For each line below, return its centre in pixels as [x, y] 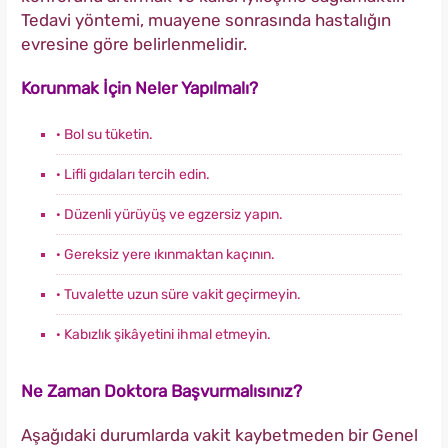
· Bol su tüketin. [104, 135]
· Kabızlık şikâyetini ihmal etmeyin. [163, 335]
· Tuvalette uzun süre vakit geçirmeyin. [178, 295]
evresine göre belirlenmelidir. [134, 44]
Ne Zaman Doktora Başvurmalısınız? [161, 391]
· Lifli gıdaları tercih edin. [133, 175]
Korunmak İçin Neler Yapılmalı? [139, 88]
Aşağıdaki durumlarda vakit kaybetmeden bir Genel [219, 435]
